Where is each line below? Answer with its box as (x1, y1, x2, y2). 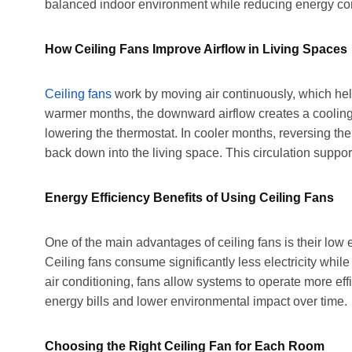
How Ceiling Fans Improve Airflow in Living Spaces (45, 42, 347, 56)
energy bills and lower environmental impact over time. (45, 294, 347, 308)
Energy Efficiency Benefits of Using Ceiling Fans (45, 190, 334, 204)
